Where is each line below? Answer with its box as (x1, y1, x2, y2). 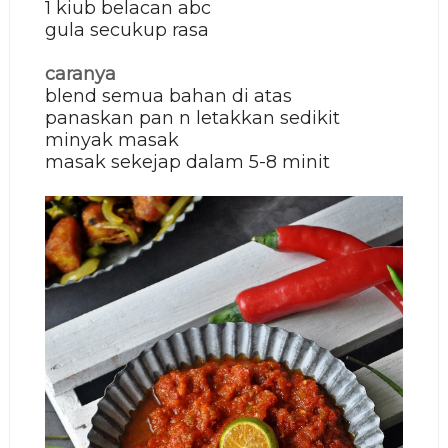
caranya (44, 63, 116, 86)
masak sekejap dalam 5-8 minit (44, 151, 330, 174)
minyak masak (44, 129, 179, 152)
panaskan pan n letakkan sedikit (44, 107, 340, 130)
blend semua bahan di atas (44, 85, 292, 108)
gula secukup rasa (44, 19, 209, 42)
